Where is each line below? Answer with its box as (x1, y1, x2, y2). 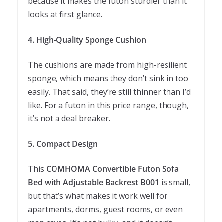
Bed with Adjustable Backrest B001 (28, 177, 159, 188)
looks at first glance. (28, 9, 102, 20)
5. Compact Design (28, 138, 98, 150)
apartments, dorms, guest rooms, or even (28, 204, 183, 215)
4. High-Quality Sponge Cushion (28, 34, 146, 46)
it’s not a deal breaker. (28, 113, 110, 124)
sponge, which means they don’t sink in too (28, 73, 188, 84)
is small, (159, 177, 190, 188)
